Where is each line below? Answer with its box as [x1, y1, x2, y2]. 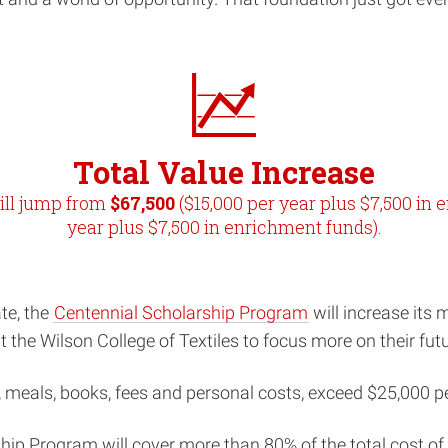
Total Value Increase [73, 152, 375, 193]
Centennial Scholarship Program [54, 303, 308, 324]
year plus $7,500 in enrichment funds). [66, 215, 382, 240]
